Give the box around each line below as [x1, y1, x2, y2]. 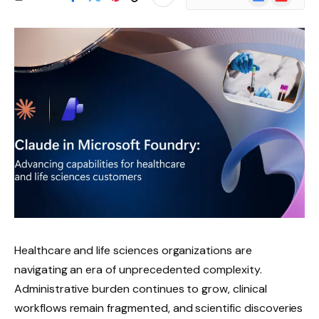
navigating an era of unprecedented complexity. [14, 261, 262, 277]
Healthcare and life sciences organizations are [14, 242, 252, 258]
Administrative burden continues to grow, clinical [14, 281, 267, 296]
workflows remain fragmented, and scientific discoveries [14, 300, 303, 315]
